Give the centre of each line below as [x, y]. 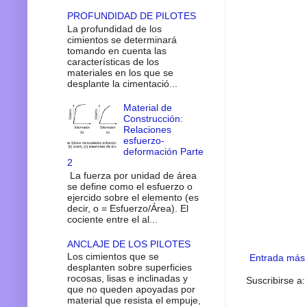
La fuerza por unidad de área [132, 176]
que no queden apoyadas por [131, 290]
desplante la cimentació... [122, 83]
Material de [148, 108]
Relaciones [148, 130]
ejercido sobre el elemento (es [133, 198]
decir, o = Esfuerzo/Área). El [127, 209]
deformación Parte [164, 152]
